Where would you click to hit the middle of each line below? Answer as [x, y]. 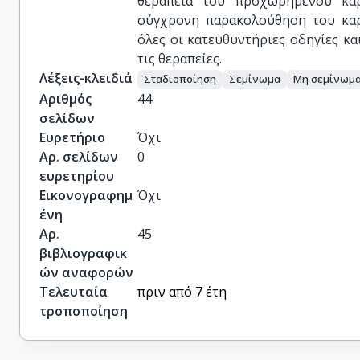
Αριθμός [65, 98]
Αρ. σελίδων [79, 156]
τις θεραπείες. [180, 59]
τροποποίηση [84, 311]
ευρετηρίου [77, 176]
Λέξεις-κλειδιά [86, 78]
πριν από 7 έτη [182, 291]
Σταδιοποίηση [180, 79]
